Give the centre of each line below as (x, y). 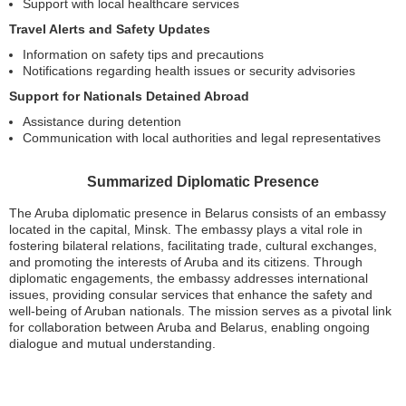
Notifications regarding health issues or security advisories (189, 71)
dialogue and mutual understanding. (112, 343)
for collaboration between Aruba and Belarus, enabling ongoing (189, 327)
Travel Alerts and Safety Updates (110, 29)
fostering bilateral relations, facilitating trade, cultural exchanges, (193, 246)
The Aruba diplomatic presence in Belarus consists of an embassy (198, 213)
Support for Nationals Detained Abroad (129, 96)
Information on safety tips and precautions (143, 54)
